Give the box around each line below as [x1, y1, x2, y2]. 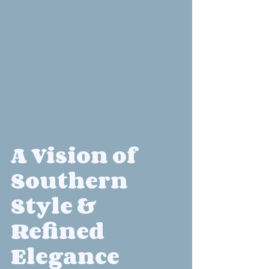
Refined [11, 214, 109, 247]
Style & [11, 189, 100, 222]
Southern [11, 164, 132, 197]
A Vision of [11, 139, 141, 172]
